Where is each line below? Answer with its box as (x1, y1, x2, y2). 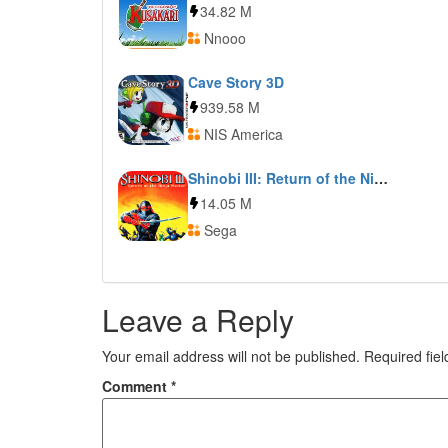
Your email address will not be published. (102, 346, 360, 366)
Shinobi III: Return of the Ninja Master (374, 168, 388, 188)
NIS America (200, 124, 283, 144)
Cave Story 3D (188, 72, 284, 92)
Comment (102, 375, 171, 396)
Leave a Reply (102, 298, 294, 341)
